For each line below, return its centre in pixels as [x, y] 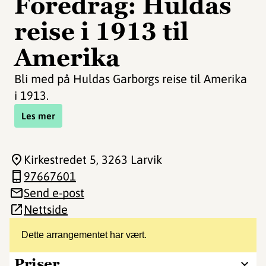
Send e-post [54, 193]
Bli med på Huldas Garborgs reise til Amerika [131, 79]
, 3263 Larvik [129, 159]
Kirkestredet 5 [60, 159]
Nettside [46, 209]
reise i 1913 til [102, 31]
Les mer [38, 116]
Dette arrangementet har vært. [84, 235]
